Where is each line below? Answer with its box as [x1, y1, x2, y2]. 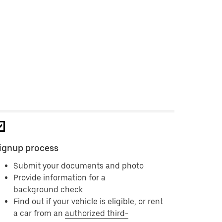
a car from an [13, 209, 65, 218]
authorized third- [64, 209, 128, 218]
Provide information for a [13, 173, 106, 182]
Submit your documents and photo [13, 161, 144, 170]
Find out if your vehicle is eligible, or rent [13, 197, 163, 206]
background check [13, 185, 83, 194]
